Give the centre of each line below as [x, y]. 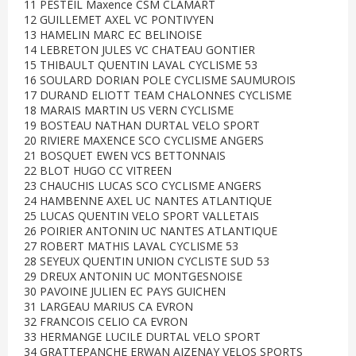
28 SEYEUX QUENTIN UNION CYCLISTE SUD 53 [147, 261]
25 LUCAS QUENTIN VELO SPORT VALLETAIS [141, 216]
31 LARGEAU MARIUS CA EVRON [108, 306]
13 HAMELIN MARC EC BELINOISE [113, 35]
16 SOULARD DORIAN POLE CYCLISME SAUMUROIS [160, 80]
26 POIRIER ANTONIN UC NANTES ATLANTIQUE [151, 231]
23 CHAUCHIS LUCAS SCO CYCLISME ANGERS [143, 186]
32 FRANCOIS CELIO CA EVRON [106, 321]
